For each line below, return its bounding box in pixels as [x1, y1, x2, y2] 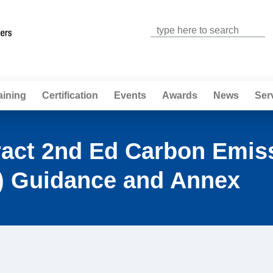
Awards [162, 90, 197, 101]
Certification [42, 90, 98, 101]
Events [114, 90, 146, 101]
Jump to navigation [96, 2, 177, 13]
